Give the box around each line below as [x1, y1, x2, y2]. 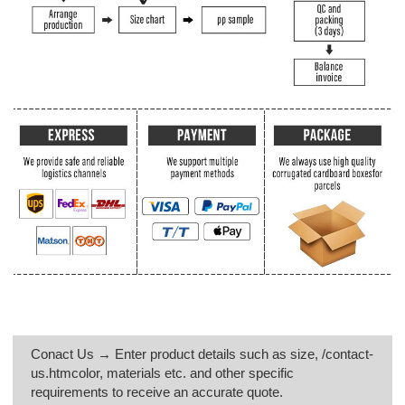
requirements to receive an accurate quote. [31, 383, 284, 400]
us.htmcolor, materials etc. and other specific [31, 364, 295, 381]
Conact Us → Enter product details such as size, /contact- [31, 345, 374, 362]
